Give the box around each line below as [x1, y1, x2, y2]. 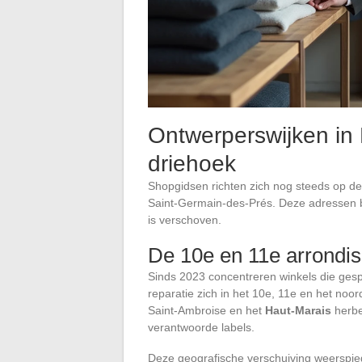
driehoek [148, 150, 236, 176]
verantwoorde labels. [148, 320, 255, 334]
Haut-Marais [265, 303, 331, 317]
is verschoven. [148, 213, 221, 226]
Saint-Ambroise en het [148, 303, 265, 317]
